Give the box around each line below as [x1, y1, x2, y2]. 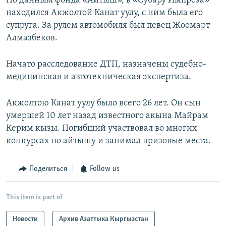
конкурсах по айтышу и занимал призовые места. [6, 136, 211, 146]
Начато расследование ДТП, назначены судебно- [6, 60, 206, 70]
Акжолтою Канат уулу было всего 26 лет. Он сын [6, 98, 201, 108]
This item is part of [6, 193, 63, 201]
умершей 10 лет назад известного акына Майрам [6, 111, 208, 121]
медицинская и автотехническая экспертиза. [6, 72, 191, 82]
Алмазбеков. [6, 33, 58, 43]
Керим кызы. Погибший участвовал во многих [6, 124, 197, 134]
